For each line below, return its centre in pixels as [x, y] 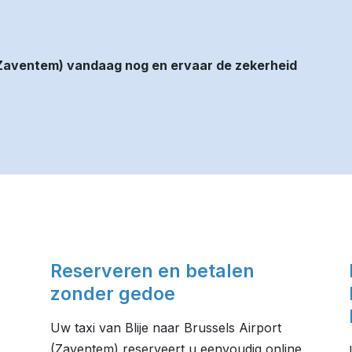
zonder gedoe [112, 294]
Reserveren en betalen [152, 271]
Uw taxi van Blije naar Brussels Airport [165, 328]
